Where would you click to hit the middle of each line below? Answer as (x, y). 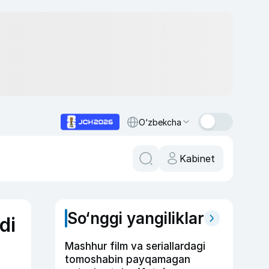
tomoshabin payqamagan (128, 259)
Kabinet (197, 159)
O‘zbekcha (160, 122)
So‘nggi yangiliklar (136, 218)
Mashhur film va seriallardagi (135, 246)
